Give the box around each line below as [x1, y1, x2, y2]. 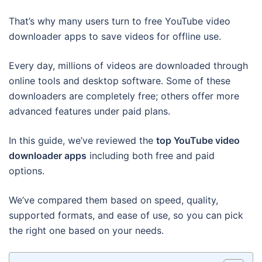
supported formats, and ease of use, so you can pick [9, 209, 243, 221]
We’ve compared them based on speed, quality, [9, 194, 218, 206]
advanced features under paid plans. [9, 105, 170, 117]
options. [9, 165, 47, 177]
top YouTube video [156, 135, 240, 146]
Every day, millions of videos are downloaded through [9, 60, 248, 71]
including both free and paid [87, 150, 215, 161]
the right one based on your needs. [9, 225, 164, 236]
